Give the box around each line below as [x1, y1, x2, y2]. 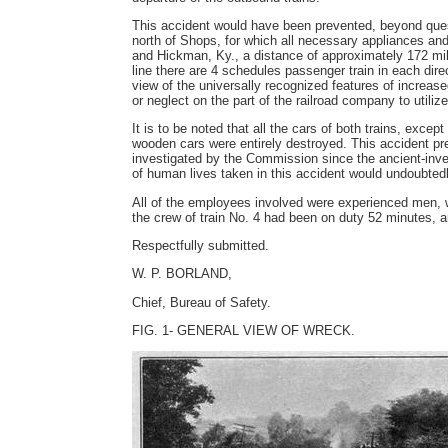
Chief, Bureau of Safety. [132, 294, 271, 310]
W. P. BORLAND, [132, 266, 232, 282]
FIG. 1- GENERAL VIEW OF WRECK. [132, 323, 355, 339]
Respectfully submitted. [132, 238, 269, 254]
